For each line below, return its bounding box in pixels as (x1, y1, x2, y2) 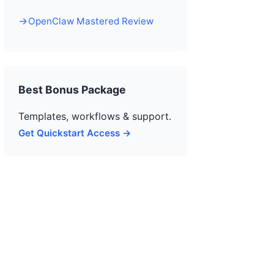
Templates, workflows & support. (18, 110, 171, 122)
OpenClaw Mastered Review (28, 15, 154, 27)
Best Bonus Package (18, 83, 126, 96)
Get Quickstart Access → (18, 127, 131, 139)
